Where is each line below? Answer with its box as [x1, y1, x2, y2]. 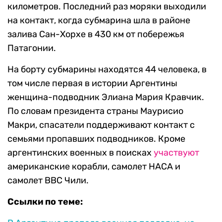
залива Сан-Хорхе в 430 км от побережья [7, 29, 184, 40]
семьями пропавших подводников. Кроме [7, 133, 185, 145]
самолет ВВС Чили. [7, 175, 89, 186]
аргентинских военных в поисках [7, 147, 154, 159]
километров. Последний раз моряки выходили [7, 1, 206, 12]
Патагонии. [7, 43, 56, 54]
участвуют [154, 147, 199, 159]
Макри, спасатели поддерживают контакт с [7, 119, 195, 131]
